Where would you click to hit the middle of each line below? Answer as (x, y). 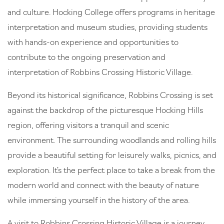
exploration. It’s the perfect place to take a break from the (111, 171)
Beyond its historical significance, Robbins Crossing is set (110, 96)
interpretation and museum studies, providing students (107, 28)
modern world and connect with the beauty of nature (103, 186)
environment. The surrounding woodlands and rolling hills (112, 141)
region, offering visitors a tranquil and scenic (88, 126)
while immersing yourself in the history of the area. (98, 201)
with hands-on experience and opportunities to (93, 43)
